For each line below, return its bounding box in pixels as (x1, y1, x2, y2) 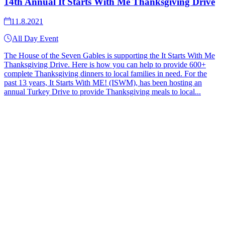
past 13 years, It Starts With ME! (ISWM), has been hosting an (4, 78, 202, 87)
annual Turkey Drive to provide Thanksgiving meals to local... (4, 87, 201, 96)
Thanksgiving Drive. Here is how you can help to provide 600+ (4, 60, 206, 69)
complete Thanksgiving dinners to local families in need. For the (4, 69, 207, 78)
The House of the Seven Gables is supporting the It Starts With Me (4, 51, 215, 60)
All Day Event (12, 34, 58, 43)
